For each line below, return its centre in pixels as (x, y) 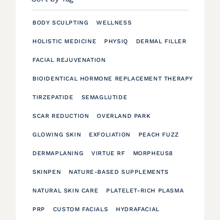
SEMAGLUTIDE (104, 97)
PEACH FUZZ (159, 134)
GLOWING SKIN (57, 134)
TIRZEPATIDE (53, 97)
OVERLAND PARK (124, 116)
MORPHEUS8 (153, 153)
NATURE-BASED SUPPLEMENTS (119, 172)
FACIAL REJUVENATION (69, 60)
